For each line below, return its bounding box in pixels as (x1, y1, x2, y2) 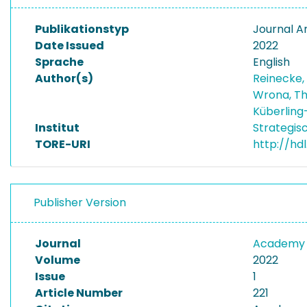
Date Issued (35, 38, 104, 53)
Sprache (35, 54, 84, 70)
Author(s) (35, 71, 93, 86)
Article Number (35, 285, 123, 301)
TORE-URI (35, 136, 90, 152)
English (253, 54, 290, 70)
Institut (35, 120, 79, 136)
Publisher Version (34, 195, 126, 210)
